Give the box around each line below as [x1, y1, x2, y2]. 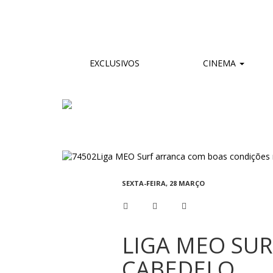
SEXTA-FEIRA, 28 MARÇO [121, 179, 205, 188]
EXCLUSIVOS [90, 57, 140, 69]
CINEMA [200, 57, 238, 69]
